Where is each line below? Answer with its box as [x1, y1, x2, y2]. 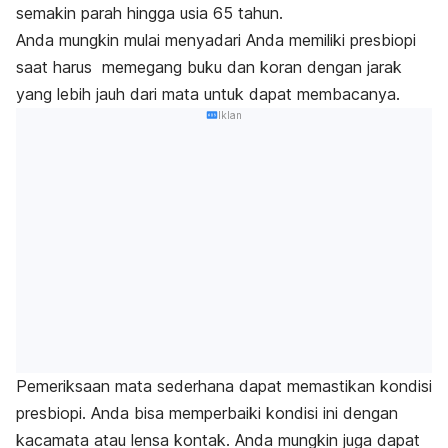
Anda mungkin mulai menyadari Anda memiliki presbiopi [16, 29, 416, 50]
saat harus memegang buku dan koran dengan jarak [16, 56, 402, 77]
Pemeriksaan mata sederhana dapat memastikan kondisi [16, 376, 432, 397]
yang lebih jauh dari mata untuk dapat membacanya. [16, 83, 400, 104]
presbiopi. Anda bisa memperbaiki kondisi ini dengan [16, 403, 398, 424]
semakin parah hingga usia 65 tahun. [16, 2, 283, 23]
